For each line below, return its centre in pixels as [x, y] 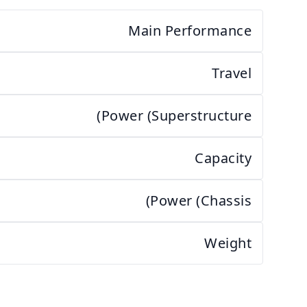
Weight [228, 243]
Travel [232, 73]
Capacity [223, 158]
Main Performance [190, 30]
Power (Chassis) [201, 200]
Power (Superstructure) [176, 115]
